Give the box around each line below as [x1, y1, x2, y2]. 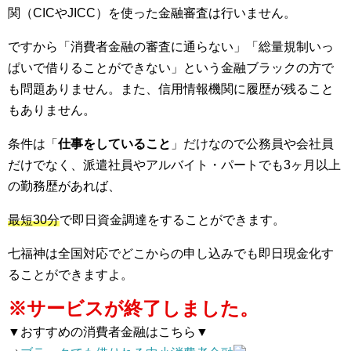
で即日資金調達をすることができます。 [60, 212, 285, 226]
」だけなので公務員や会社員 [171, 136, 334, 150]
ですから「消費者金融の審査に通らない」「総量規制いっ [8, 39, 334, 53]
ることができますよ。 [8, 267, 133, 281]
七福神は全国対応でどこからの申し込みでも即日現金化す [8, 246, 334, 260]
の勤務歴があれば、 [8, 179, 121, 193]
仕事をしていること [58, 136, 171, 150]
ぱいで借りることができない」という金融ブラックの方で [8, 60, 334, 74]
